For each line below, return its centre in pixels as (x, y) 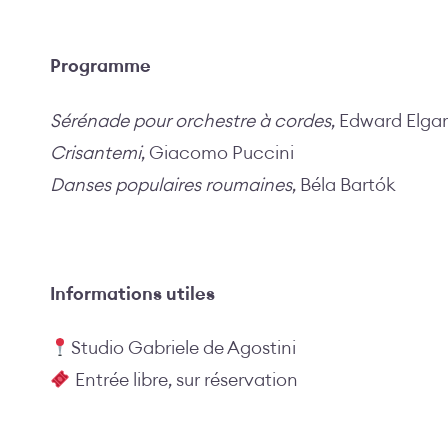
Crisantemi (95, 152)
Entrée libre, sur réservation (184, 380)
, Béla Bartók (344, 184)
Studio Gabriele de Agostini (183, 348)
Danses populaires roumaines (171, 184)
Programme (100, 66)
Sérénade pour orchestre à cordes (190, 120)
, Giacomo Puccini (217, 152)
